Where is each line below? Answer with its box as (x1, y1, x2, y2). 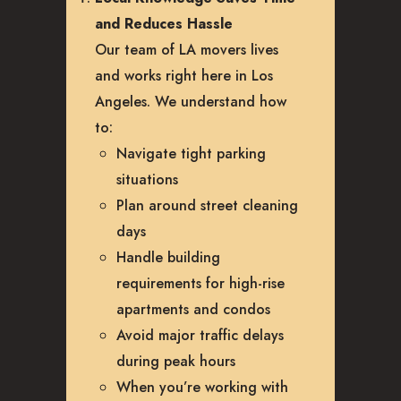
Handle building (116, 246, 220, 268)
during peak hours (116, 350, 235, 371)
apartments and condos (116, 298, 270, 320)
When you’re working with (116, 376, 288, 397)
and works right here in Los (95, 64, 273, 86)
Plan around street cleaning (116, 194, 298, 216)
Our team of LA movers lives (95, 38, 278, 60)
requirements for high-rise (116, 272, 285, 294)
